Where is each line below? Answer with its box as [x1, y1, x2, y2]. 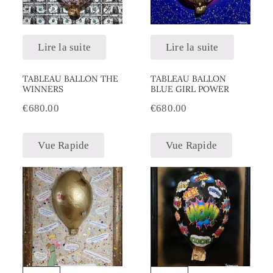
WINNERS [23, 83, 64, 95]
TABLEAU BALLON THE [23, 73, 119, 85]
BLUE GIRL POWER [151, 83, 230, 95]
